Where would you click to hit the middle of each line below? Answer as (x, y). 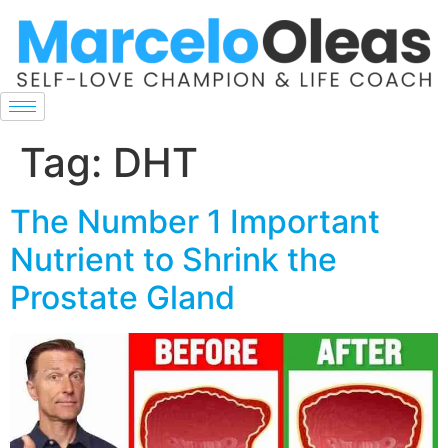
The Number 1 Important (195, 222)
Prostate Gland (122, 298)
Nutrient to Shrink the (173, 260)
